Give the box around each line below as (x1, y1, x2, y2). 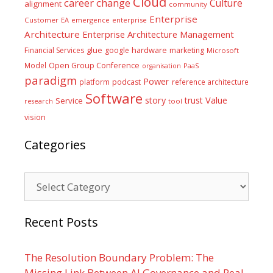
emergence (71, 15, 110, 24)
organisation (142, 62, 181, 70)
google (105, 45, 129, 55)
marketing (169, 45, 204, 55)
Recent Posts (24, 214, 98, 230)
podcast (112, 77, 141, 87)
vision (24, 112, 46, 122)
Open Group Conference (49, 60, 140, 71)
